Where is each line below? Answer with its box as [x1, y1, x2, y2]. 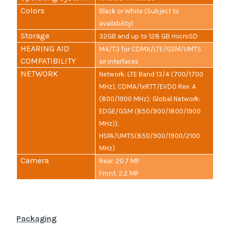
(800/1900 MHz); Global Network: [99, 95, 201, 103]
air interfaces [99, 57, 139, 66]
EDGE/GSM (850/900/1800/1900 [99, 107, 201, 116]
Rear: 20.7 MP [99, 157, 140, 165]
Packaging [16, 214, 56, 224]
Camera [21, 156, 49, 166]
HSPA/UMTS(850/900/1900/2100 [99, 132, 201, 140]
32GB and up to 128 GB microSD [99, 32, 198, 41]
